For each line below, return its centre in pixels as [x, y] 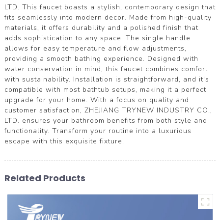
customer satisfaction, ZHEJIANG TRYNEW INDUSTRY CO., [108, 110]
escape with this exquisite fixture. [64, 141]
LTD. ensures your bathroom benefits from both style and [106, 120]
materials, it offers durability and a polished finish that [101, 27]
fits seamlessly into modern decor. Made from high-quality [108, 17]
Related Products [45, 178]
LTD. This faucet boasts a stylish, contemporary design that [110, 7]
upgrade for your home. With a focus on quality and [96, 100]
